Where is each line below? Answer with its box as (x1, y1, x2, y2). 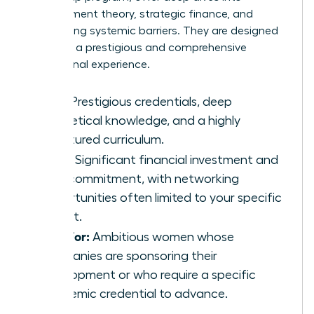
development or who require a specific (40, 268, 256, 281)
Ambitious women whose (90, 230, 234, 243)
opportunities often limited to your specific (40, 191, 282, 204)
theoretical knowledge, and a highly (40, 114, 240, 127)
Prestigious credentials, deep (67, 95, 232, 108)
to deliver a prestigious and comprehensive (26, 41, 247, 53)
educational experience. (26, 58, 150, 70)
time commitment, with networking (40, 172, 239, 185)
